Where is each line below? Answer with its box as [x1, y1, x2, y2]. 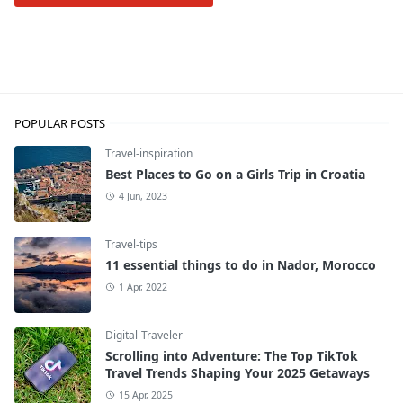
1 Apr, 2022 [118, 280, 167, 293]
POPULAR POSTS [14, 114, 105, 131]
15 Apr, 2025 [118, 388, 173, 401]
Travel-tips [105, 236, 157, 252]
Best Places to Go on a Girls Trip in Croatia [105, 165, 365, 183]
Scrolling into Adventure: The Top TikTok [105, 346, 358, 364]
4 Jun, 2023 [118, 189, 167, 202]
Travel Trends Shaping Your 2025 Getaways [105, 363, 370, 381]
